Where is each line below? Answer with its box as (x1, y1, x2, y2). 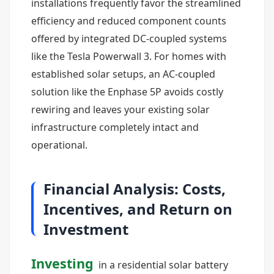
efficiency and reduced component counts (31, 14, 226, 28)
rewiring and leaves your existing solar (31, 103, 210, 116)
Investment (43, 219, 128, 239)
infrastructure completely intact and (31, 120, 199, 134)
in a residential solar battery (96, 258, 228, 272)
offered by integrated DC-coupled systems (31, 32, 227, 45)
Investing (31, 254, 94, 272)
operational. (31, 138, 87, 152)
